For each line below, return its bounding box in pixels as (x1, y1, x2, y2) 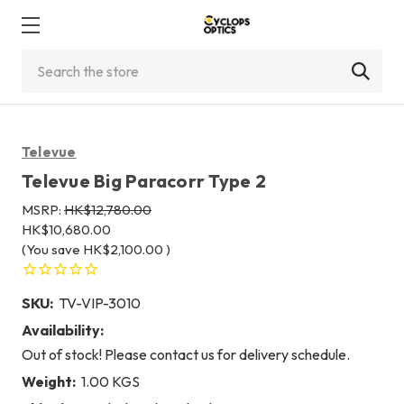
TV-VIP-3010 (59, 293, 141, 312)
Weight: (22, 372, 76, 390)
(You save (22, 241, 80, 258)
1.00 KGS (81, 372, 140, 390)
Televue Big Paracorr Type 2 (22, 170, 266, 192)
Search (22, 51, 65, 69)
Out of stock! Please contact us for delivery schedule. (22, 344, 350, 363)
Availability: (22, 320, 104, 339)
